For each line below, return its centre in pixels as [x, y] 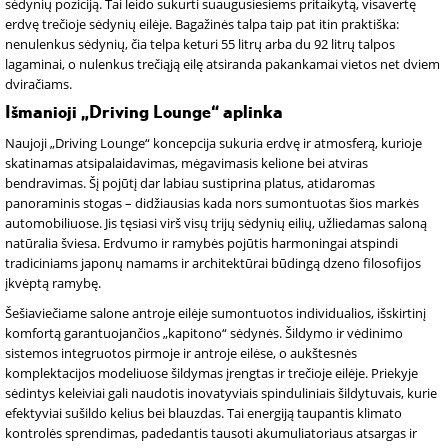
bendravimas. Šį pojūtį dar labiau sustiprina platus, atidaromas [190, 183]
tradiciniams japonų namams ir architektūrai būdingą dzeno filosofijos [213, 263]
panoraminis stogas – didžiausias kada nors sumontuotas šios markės [212, 203]
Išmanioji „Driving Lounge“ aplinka [144, 113]
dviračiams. [38, 84]
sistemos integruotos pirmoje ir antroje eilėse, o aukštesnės [181, 353]
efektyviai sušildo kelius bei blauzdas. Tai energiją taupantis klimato [203, 413]
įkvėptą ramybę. [53, 283]
